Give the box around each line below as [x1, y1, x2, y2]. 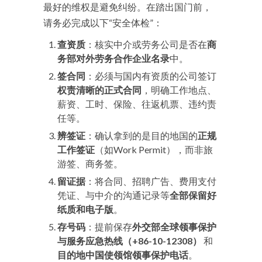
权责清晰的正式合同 [57, 84, 142, 95]
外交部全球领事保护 [132, 221, 216, 232]
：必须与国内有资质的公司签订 [85, 70, 216, 81]
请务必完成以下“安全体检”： [43, 17, 163, 28]
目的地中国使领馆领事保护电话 [57, 249, 188, 260]
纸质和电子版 [57, 204, 113, 215]
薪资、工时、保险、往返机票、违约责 [57, 98, 216, 109]
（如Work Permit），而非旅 [95, 144, 213, 155]
